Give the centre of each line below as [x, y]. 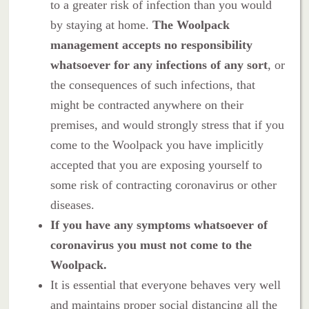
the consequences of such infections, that [153, 84]
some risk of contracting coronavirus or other [164, 185]
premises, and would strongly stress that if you [168, 124]
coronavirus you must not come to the [151, 245]
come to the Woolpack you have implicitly [157, 144]
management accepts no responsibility [152, 44]
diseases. [73, 205]
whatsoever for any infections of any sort [159, 64]
